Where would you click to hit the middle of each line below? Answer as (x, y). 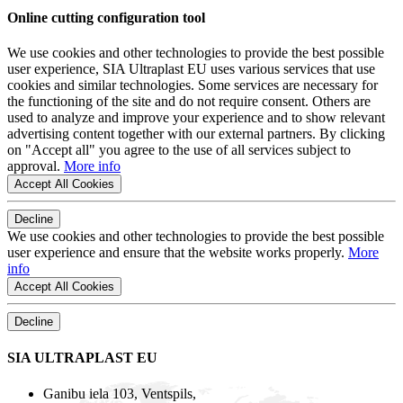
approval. (36, 166)
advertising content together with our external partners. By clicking (196, 134)
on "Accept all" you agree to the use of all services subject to (179, 150)
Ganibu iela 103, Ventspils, (120, 393)
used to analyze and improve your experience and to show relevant (196, 118)
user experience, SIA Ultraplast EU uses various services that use (191, 69)
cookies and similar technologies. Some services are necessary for (193, 85)
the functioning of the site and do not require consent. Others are (189, 102)
